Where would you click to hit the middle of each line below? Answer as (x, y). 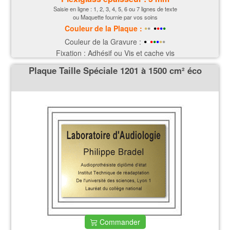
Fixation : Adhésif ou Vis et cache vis (115, 53)
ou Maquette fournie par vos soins (115, 17)
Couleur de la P (91, 28)
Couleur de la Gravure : (103, 41)
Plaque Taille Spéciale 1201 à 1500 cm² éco (115, 71)
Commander (119, 222)
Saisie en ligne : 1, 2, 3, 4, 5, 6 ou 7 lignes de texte (115, 8)
